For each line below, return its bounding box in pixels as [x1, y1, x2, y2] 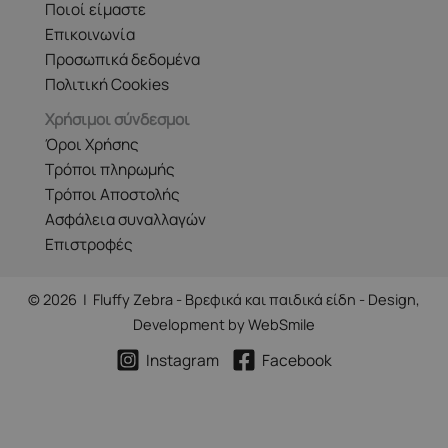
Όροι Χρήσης [45, 132, 139, 155]
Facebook [262, 348, 332, 371]
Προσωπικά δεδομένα [45, 47, 200, 70]
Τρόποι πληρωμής [45, 157, 175, 180]
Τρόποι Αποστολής [45, 182, 180, 205]
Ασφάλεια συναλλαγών [45, 207, 206, 230]
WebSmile [248, 313, 315, 334]
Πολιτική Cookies [45, 72, 169, 95]
